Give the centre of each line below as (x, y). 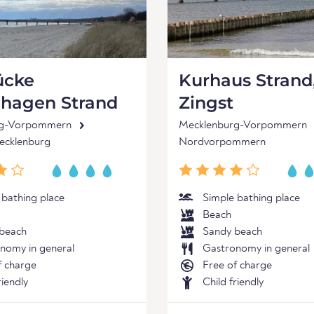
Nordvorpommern (222, 142)
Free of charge (237, 266)
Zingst (206, 103)
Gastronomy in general (256, 249)
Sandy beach (232, 232)
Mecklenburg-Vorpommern (243, 125)
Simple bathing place (251, 198)
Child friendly (233, 282)
